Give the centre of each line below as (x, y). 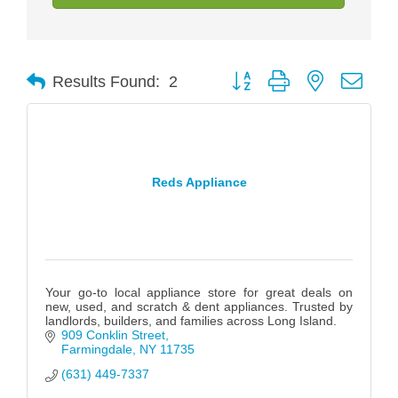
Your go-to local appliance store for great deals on (199, 293)
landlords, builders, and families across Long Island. (191, 321)
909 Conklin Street (113, 335)
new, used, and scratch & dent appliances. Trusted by (199, 307)
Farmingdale (96, 350)
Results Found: (106, 81)
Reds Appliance (199, 182)
